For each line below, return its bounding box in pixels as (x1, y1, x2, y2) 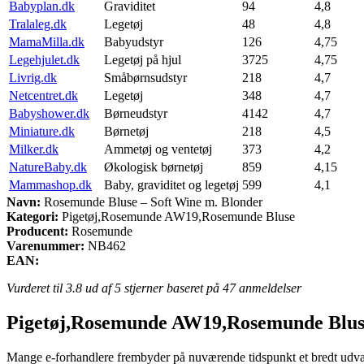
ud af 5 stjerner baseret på (82, 280, 223, 295)
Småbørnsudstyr (104, 70, 187, 84)
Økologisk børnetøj (104, 159, 203, 174)
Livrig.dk (9, 70, 57, 84)
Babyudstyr (104, 34, 163, 49)
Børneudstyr (104, 106, 167, 120)
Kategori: (6, 209, 58, 223)
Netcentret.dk (9, 88, 78, 102)
